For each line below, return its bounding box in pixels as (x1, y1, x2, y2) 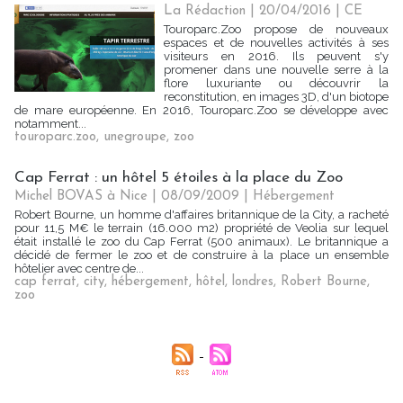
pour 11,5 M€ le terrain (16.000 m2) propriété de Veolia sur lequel (14, 221, 389, 235)
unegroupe (103, 130, 166, 144)
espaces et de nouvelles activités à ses (164, 36, 389, 49)
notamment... (14, 117, 86, 130)
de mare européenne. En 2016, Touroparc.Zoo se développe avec (14, 103, 389, 117)
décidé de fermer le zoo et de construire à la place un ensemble (14, 248, 389, 262)
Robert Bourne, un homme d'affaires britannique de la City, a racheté (14, 208, 389, 221)
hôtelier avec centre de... (14, 262, 144, 275)
